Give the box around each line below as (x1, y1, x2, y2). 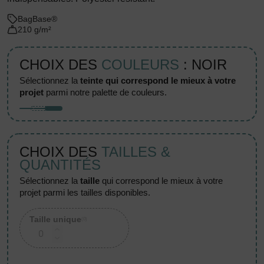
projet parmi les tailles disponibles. (19, 187, 151, 197)
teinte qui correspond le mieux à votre (80, 75, 236, 86)
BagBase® (18, 14, 57, 24)
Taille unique (29, 214, 82, 224)
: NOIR (179, 57, 227, 73)
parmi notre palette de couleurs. (44, 87, 167, 98)
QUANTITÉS (19, 156, 101, 173)
